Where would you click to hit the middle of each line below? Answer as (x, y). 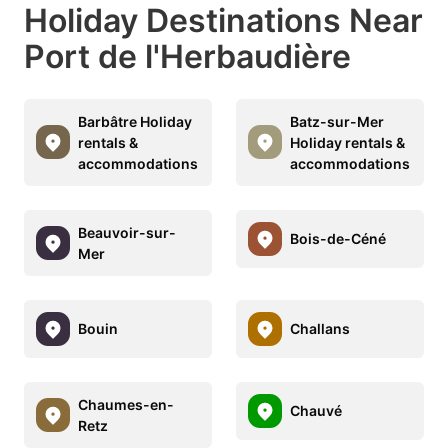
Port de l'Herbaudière (187, 56)
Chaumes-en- (126, 404)
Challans (320, 329)
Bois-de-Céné (338, 239)
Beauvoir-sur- (127, 232)
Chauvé (316, 411)
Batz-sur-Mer (337, 121)
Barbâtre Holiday (135, 121)
